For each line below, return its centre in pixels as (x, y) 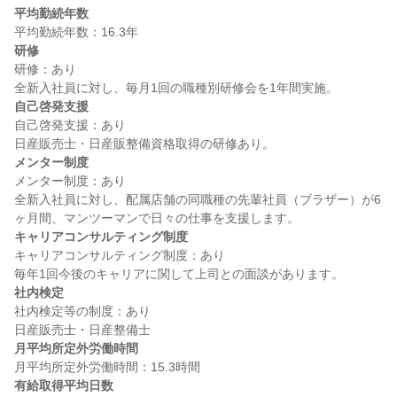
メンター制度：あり (70, 181)
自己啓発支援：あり (70, 125)
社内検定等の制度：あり (82, 311)
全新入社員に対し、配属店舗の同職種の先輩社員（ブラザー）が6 (198, 199)
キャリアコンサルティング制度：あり (120, 255)
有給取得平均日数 (64, 385)
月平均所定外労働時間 (76, 348)
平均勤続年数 (51, 13)
